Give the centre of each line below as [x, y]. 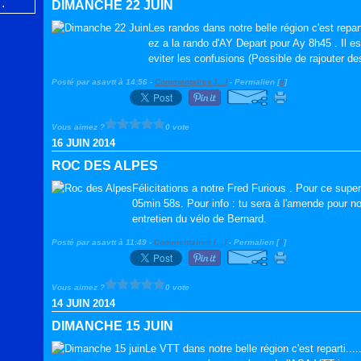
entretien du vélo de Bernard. [199, 219]
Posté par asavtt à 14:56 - [103, 82]
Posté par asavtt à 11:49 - [103, 242]
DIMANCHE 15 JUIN [112, 326]
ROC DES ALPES [105, 166]
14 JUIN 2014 [83, 303]
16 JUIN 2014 [83, 143]
